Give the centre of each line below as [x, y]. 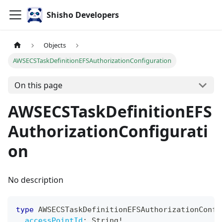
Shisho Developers [83, 15]
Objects [55, 45]
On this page [38, 85]
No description [36, 180]
